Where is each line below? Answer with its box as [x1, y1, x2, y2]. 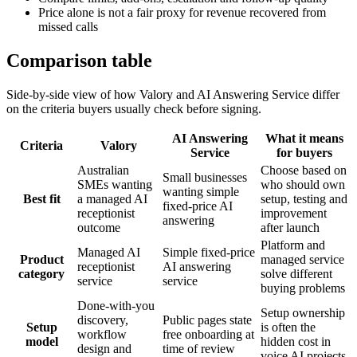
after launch [261, 220, 320, 234]
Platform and [261, 237, 325, 252]
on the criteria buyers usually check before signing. [6, 101, 261, 116]
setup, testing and [261, 191, 347, 206]
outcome [77, 220, 120, 234]
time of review [163, 341, 235, 355]
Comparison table [6, 49, 152, 71]
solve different [261, 266, 332, 280]
